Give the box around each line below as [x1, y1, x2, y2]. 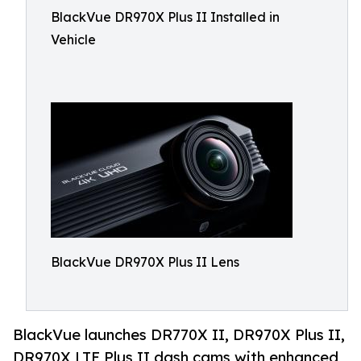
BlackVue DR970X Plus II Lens [51, 254, 239, 270]
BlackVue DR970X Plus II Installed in [51, 9, 280, 25]
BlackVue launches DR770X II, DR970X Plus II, [13, 326, 345, 344]
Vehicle [51, 31, 96, 48]
